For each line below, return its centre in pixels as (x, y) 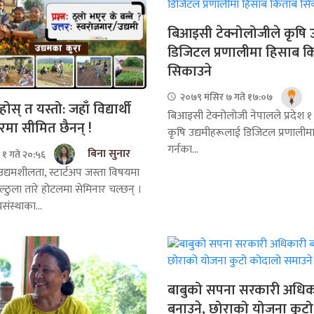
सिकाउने (193, 71)
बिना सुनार (109, 154)
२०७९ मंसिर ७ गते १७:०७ (225, 97)
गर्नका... (183, 149)
